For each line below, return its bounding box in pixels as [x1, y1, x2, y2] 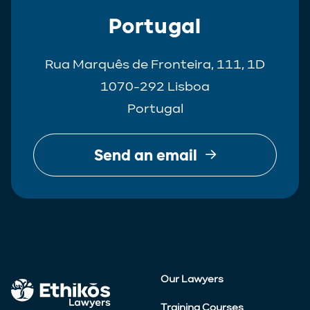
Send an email [94, 145, 197, 165]
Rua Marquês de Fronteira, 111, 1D [45, 55, 265, 73]
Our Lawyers [161, 273, 224, 286]
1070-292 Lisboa [100, 77, 210, 95]
